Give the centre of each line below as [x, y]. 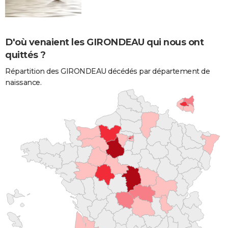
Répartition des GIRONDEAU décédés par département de [107, 71]
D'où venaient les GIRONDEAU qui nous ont [104, 42]
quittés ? [25, 55]
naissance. [23, 82]
